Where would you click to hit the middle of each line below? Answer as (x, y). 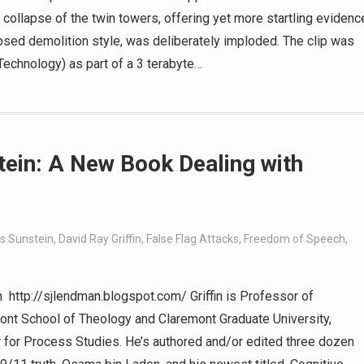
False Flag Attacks (193, 239)
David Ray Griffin (100, 239)
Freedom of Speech (295, 239)
